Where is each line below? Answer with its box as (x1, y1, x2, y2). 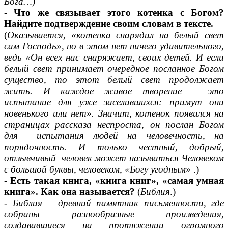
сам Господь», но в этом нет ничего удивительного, (4, 41, 224, 52)
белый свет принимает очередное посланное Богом (4, 63, 224, 74)
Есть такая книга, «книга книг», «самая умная (10, 175, 224, 186)
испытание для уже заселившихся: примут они (4, 97, 224, 108)
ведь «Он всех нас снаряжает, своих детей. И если (4, 52, 224, 63)
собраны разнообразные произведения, (4, 209, 224, 220)
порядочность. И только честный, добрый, (4, 141, 224, 153)
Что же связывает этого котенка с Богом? (14, 7, 224, 18)
